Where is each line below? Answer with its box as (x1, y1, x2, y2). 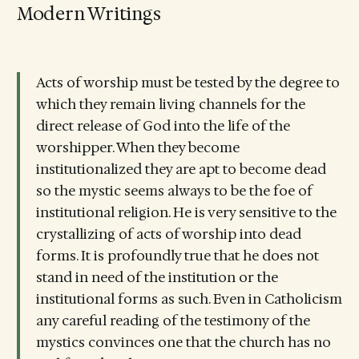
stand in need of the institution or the (35, 268, 278, 286)
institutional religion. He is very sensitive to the (35, 203, 337, 221)
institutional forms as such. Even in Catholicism (35, 289, 342, 308)
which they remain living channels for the (35, 95, 305, 113)
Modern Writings (16, 2, 161, 26)
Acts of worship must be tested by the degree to (35, 73, 340, 91)
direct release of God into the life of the (35, 116, 290, 135)
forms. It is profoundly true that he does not (35, 246, 319, 264)
